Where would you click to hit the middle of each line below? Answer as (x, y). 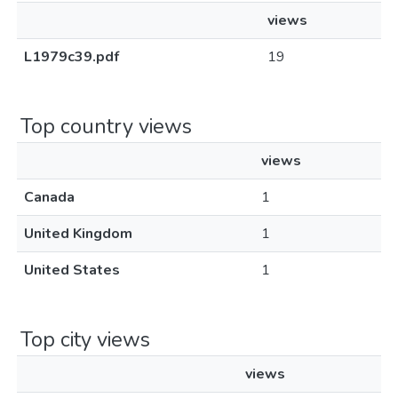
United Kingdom (78, 234)
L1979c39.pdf (72, 57)
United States (72, 270)
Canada (49, 197)
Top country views (106, 126)
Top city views (85, 339)
